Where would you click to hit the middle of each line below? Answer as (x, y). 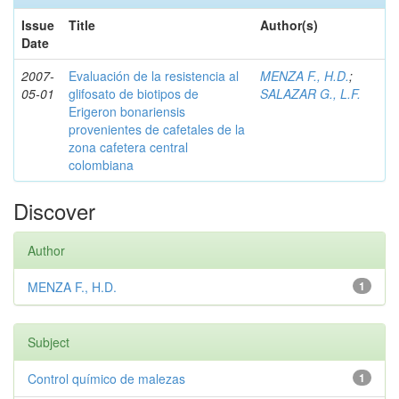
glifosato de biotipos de (134, 94)
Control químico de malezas (106, 379)
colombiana (101, 165)
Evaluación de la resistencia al (154, 76)
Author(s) (289, 25)
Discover (54, 211)
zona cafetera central (128, 147)
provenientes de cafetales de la (157, 129)
